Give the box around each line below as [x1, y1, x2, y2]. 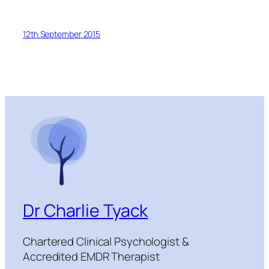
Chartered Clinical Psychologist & [23, 234, 189, 250]
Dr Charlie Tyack [23, 198, 148, 222]
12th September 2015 [23, 28, 101, 40]
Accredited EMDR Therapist [23, 249, 160, 265]
